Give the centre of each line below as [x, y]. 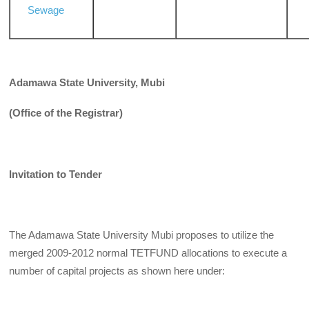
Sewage [46, 10]
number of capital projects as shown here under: [117, 271]
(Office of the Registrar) [66, 113]
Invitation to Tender [56, 174]
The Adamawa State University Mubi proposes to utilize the [142, 235]
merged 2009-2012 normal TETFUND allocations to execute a [148, 253]
